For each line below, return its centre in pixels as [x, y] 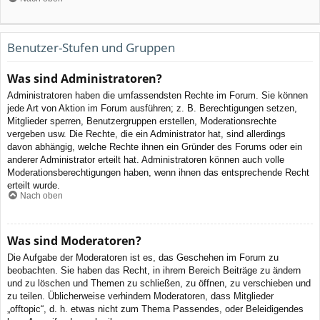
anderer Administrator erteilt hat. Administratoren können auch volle [146, 160]
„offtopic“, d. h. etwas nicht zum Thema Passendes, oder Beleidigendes [155, 309]
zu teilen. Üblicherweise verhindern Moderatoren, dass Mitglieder [140, 296]
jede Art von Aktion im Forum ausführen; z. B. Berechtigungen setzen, [152, 109]
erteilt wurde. [34, 186]
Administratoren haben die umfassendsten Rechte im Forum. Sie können [157, 96]
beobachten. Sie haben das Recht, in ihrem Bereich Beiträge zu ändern [154, 270]
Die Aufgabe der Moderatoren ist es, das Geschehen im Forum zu [143, 257]
